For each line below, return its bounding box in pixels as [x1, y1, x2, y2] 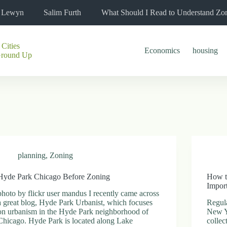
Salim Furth [44, 8, 81, 17]
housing [193, 46, 218, 55]
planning [18, 151, 46, 160]
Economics [144, 46, 180, 55]
